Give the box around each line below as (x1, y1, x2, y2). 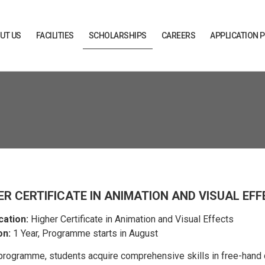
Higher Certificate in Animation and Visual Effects (28, 214, 234, 225)
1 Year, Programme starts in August (11, 228, 158, 239)
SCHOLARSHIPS (88, 31, 147, 40)
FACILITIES (35, 31, 74, 40)
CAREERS (161, 31, 196, 40)
